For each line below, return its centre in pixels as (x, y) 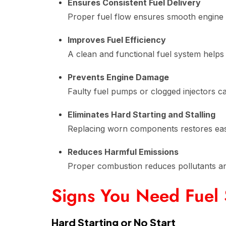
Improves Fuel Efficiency (117, 40)
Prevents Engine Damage (118, 77)
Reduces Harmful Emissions (123, 152)
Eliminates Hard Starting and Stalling (142, 115)
